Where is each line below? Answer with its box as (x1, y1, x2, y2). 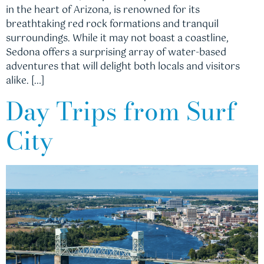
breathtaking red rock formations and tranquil (6, 16, 219, 32)
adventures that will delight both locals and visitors (6, 58, 240, 75)
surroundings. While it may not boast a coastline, (6, 30, 229, 47)
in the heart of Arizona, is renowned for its (6, 2, 200, 18)
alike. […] (6, 72, 44, 89)
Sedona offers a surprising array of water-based (6, 44, 226, 61)
